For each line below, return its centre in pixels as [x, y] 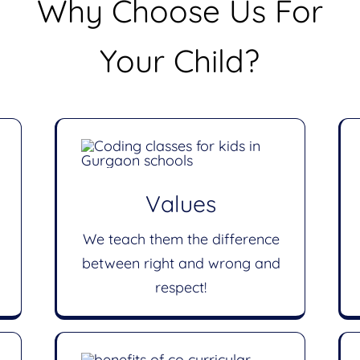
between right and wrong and [181, 263]
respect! [181, 287]
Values [181, 204]
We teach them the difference [181, 239]
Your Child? [180, 61]
